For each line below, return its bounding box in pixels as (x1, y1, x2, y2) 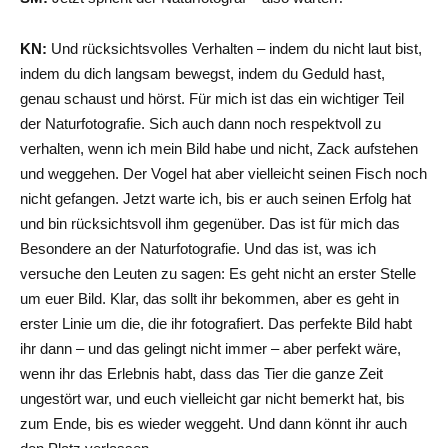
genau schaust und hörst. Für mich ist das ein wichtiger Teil (20, 89, 404, 107)
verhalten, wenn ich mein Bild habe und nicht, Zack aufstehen (20, 139, 418, 157)
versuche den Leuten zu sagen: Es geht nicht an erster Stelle (20, 264, 416, 282)
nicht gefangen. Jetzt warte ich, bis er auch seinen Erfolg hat (20, 189, 411, 207)
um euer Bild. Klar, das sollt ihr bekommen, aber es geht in (20, 289, 399, 307)
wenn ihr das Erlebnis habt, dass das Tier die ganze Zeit (20, 364, 383, 382)
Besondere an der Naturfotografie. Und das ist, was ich (20, 239, 376, 257)
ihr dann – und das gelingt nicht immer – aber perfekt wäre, (20, 339, 401, 357)
